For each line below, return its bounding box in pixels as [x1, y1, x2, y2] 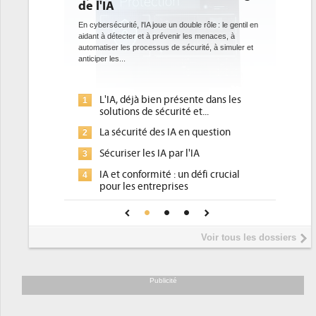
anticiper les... [78, 54, 126, 63]
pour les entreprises [99, 181, 188, 193]
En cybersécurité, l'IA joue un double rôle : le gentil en [78, 20, 258, 29]
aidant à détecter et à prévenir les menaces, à [78, 32, 235, 40]
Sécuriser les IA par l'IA [99, 147, 200, 159]
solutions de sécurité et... [99, 106, 209, 118]
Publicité [149, 276, 177, 284]
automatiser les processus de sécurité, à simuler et [78, 43, 253, 51]
